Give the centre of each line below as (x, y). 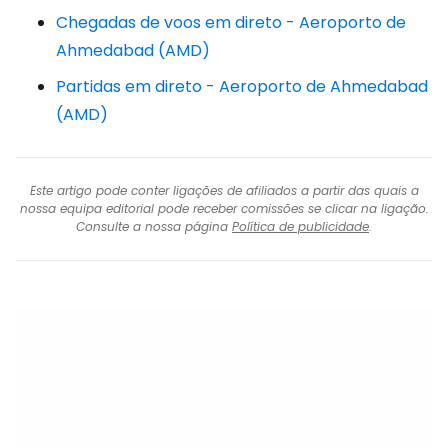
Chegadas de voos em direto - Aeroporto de (231, 22)
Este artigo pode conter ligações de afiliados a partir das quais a (224, 190)
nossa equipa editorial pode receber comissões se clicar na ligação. (224, 208)
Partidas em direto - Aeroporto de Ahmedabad (242, 86)
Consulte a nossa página (154, 226)
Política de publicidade (300, 226)
